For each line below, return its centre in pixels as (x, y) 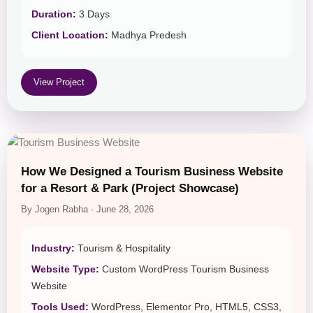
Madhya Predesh (147, 36)
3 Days (93, 15)
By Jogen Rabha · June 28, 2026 (87, 210)
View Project (59, 82)
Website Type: (65, 270)
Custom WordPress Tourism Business (184, 270)
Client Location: (70, 36)
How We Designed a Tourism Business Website (152, 172)
